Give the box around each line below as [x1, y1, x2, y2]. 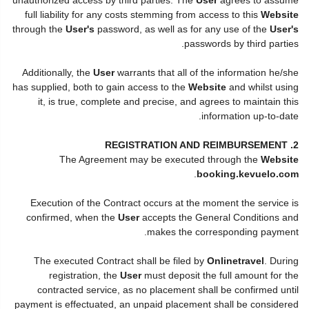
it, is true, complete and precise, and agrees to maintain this [38, 95, 299, 107]
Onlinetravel [207, 255, 264, 266]
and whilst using [226, 81, 299, 92]
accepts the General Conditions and [139, 211, 299, 223]
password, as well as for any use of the [94, 23, 270, 34]
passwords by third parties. [184, 37, 299, 49]
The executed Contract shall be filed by [34, 255, 207, 266]
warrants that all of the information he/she [114, 66, 299, 78]
